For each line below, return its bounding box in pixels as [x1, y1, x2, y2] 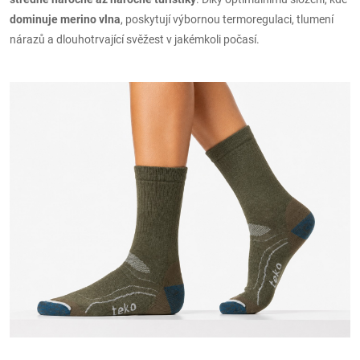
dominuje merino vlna [10, 12, 121, 26]
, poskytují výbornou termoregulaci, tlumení [121, 12, 333, 26]
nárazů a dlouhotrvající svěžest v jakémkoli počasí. [10, 32, 260, 46]
